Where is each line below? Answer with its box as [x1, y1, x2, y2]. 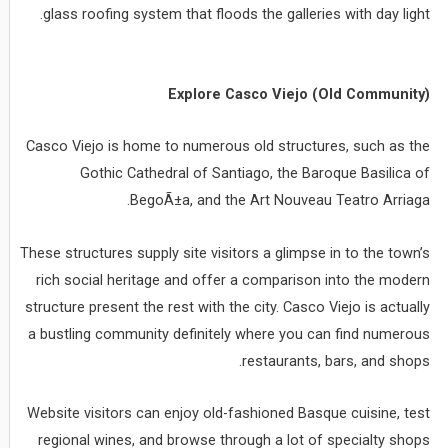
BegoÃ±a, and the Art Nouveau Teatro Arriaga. [130, 191, 431, 210]
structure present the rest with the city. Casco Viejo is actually [25, 297, 431, 316]
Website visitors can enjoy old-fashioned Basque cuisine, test [27, 404, 431, 423]
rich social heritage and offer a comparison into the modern [36, 270, 431, 289]
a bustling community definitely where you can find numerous [28, 324, 431, 343]
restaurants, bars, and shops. [242, 351, 431, 370]
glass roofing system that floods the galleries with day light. [43, 4, 431, 23]
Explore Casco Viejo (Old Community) [168, 84, 431, 103]
